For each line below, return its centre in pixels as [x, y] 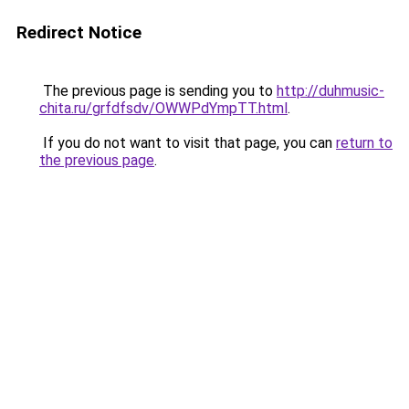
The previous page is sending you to [158, 91]
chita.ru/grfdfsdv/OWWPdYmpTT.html [163, 108]
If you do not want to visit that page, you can [188, 143]
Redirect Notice [79, 32]
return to [364, 143]
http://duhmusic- [330, 91]
